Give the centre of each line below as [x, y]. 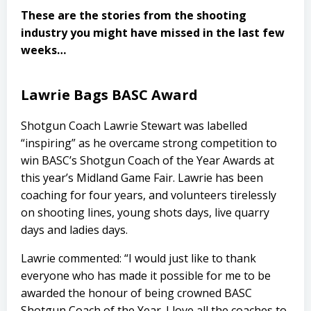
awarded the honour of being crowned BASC [136, 293]
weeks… [43, 50]
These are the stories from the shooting [134, 15]
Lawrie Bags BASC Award [109, 95]
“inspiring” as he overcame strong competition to [149, 143]
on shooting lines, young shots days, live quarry [145, 212]
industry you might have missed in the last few [153, 33]
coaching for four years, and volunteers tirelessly [149, 195]
